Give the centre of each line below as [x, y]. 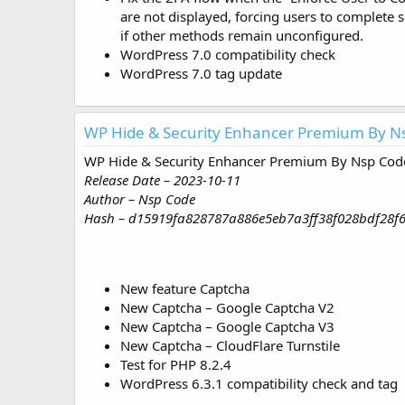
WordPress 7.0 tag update [201, 74]
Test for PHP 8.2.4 [176, 365]
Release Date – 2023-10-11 [162, 180]
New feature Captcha [185, 289]
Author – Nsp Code [140, 199]
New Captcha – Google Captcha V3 [227, 327]
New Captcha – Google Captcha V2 [227, 308]
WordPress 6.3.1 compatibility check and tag [259, 384]
